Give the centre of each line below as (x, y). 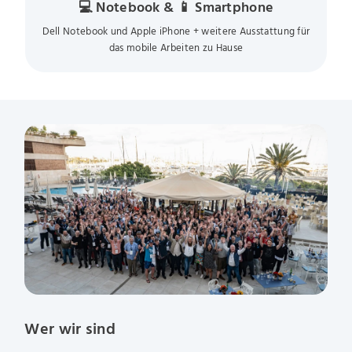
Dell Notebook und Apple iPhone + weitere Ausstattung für (176, 32)
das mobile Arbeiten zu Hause (176, 49)
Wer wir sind (70, 329)
